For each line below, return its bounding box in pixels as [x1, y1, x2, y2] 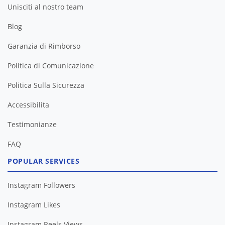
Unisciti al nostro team [8, 2, 83, 12]
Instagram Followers [8, 180, 75, 190]
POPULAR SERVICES [8, 156, 79, 166]
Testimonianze [8, 119, 57, 129]
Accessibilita [8, 99, 49, 109]
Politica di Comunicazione [8, 60, 94, 70]
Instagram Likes [8, 199, 60, 209]
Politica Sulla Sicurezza [8, 80, 84, 90]
